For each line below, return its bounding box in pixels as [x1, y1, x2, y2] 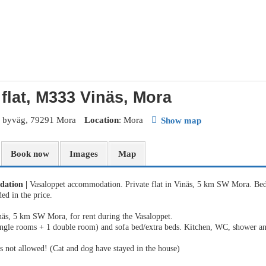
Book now [11, 148, 49, 159]
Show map [161, 115, 201, 125]
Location [84, 115, 119, 125]
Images [69, 148, 98, 159]
